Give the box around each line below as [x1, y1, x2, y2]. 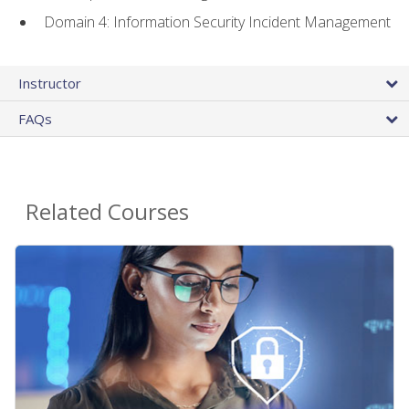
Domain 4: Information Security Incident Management [44, 11, 391, 32]
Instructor [18, 73, 81, 92]
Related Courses [26, 195, 189, 226]
